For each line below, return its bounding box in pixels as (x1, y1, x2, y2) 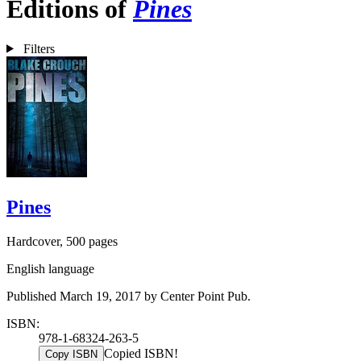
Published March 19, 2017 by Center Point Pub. (6, 288, 251, 303)
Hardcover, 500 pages (6, 234, 118, 248)
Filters (23, 41, 55, 56)
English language (6, 261, 94, 276)
